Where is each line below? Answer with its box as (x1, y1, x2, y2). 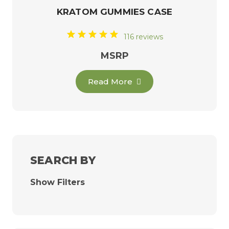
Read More (88, 76, 133, 86)
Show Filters (30, 177, 85, 187)
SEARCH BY (30, 153, 96, 167)
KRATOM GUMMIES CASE (56, 7, 173, 17)
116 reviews (124, 32, 163, 41)
